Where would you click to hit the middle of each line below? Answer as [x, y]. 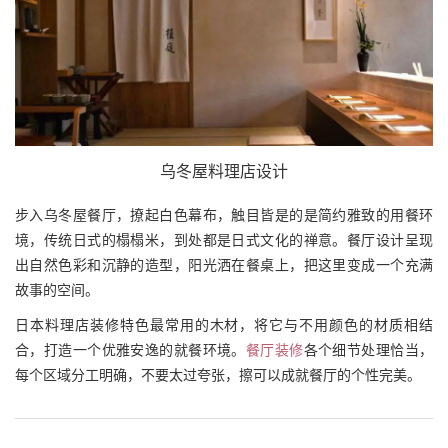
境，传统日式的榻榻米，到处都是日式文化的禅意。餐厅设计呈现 [224, 240]
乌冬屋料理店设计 [224, 172]
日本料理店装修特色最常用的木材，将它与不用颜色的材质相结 [224, 325]
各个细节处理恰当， [368, 350]
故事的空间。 [57, 290]
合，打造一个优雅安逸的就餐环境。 [130, 350]
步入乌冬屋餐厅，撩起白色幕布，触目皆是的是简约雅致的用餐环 [224, 215]
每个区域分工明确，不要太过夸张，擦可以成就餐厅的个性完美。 [218, 375]
